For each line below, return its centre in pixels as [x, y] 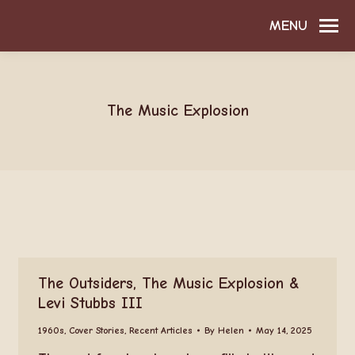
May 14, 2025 [284, 330]
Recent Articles [160, 330]
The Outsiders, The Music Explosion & [168, 283]
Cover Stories [96, 330]
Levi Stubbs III [90, 303]
